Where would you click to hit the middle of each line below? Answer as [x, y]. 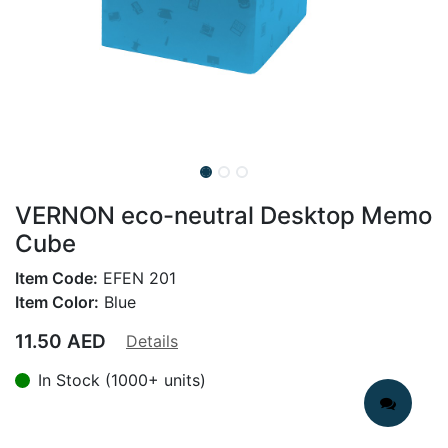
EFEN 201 [137, 278]
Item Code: [56, 278]
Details [152, 341]
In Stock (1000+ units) [122, 380]
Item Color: [57, 302]
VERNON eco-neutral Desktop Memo [223, 215]
